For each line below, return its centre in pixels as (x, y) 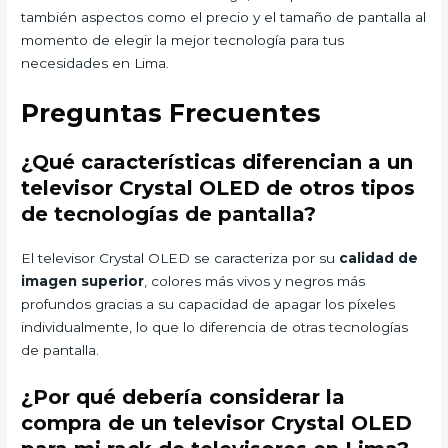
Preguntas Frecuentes (171, 112)
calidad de (379, 257)
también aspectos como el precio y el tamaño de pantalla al (224, 16)
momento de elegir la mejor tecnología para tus (183, 39)
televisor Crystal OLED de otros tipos (218, 187)
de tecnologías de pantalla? (169, 213)
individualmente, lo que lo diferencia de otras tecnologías (215, 326)
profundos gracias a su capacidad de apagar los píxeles (208, 303)
